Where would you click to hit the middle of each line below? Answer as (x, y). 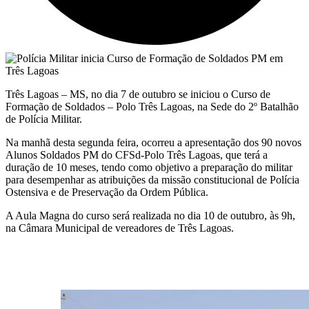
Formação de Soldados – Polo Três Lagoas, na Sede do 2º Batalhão (152, 106)
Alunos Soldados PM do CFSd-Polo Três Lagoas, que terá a (137, 154)
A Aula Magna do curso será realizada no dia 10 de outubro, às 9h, (150, 215)
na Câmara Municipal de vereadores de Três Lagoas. (120, 228)
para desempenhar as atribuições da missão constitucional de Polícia (152, 179)
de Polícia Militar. (44, 119)
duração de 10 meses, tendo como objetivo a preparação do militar (149, 167)
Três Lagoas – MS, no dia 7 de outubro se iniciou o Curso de (138, 94)
